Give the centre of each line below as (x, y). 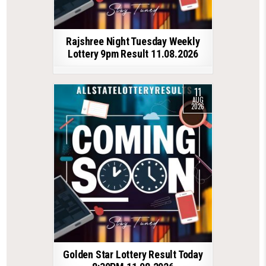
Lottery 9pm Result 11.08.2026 (133, 53)
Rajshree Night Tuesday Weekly (133, 41)
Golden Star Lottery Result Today (133, 254)
